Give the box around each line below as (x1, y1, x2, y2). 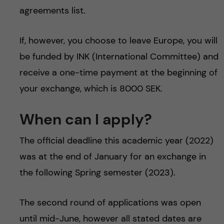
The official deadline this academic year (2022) (19, 134, 213, 146)
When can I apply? (19, 109, 152, 129)
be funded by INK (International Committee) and (19, 50, 218, 62)
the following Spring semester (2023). (19, 166, 175, 178)
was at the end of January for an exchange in (19, 150, 206, 162)
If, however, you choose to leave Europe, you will (19, 34, 217, 46)
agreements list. (19, 4, 85, 16)
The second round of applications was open (19, 196, 201, 208)
